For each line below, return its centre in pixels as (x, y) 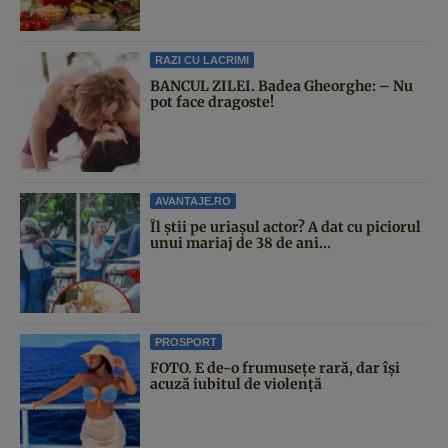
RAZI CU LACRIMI (202, 59)
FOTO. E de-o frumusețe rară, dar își (275, 367)
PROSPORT (186, 341)
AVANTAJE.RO (193, 200)
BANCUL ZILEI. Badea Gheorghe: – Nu (281, 85)
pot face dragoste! (212, 101)
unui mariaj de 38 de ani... (240, 242)
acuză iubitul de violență (236, 383)
